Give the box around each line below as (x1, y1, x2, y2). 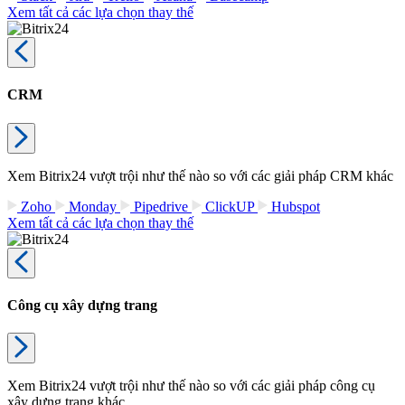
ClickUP (202, 198, 258, 214)
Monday (65, 198, 120, 214)
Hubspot (268, 198, 320, 214)
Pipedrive (130, 198, 192, 214)
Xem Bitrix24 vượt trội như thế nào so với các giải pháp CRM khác (7, 167, 393, 184)
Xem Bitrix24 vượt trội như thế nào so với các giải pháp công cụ (7, 378, 375, 394)
